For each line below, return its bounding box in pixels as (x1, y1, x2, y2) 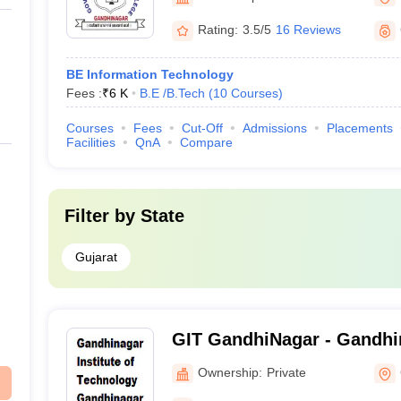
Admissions (242, 121, 307, 135)
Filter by (64, 206, 141, 226)
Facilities (65, 135, 115, 149)
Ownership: (197, 364, 262, 380)
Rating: (197, 22, 238, 37)
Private (266, 364, 306, 380)
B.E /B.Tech (139, 86, 205, 100)
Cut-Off (181, 121, 223, 135)
